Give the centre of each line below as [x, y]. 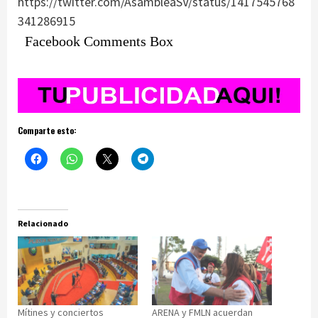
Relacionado [43, 224]
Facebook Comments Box [99, 42]
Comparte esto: [47, 131]
